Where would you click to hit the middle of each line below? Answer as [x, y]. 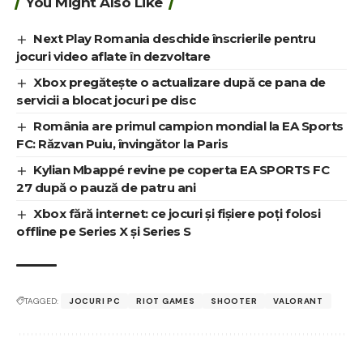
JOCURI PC [95, 301]
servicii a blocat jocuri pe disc [106, 100]
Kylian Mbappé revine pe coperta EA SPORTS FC [181, 170]
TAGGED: [41, 301]
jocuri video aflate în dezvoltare [113, 57]
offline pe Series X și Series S [104, 232]
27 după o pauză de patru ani [106, 188]
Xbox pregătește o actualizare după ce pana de [179, 83]
